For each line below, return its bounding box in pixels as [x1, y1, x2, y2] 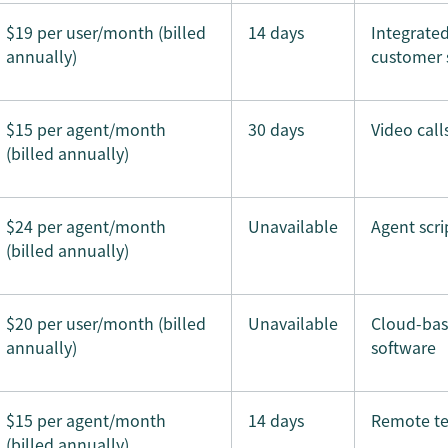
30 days [248, 117, 304, 141]
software [371, 335, 436, 359]
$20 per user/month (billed [6, 311, 206, 335]
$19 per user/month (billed [6, 20, 206, 44]
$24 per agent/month [6, 214, 166, 238]
